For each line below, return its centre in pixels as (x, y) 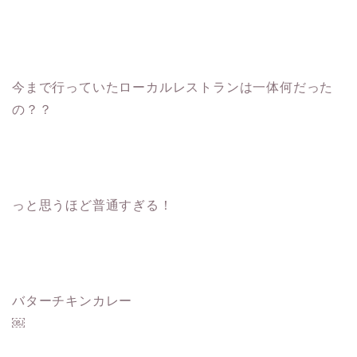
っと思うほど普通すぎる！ (92, 205)
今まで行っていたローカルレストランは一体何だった (173, 87)
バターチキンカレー (73, 300)
